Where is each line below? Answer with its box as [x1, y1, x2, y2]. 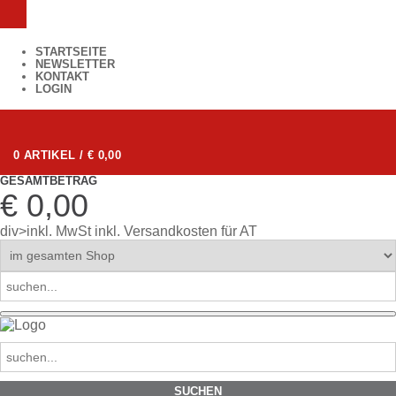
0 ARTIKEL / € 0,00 [13, 148, 122, 162]
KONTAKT [35, 70, 89, 83]
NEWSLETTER [35, 57, 115, 71]
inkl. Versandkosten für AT [95, 224, 257, 239]
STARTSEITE [35, 45, 107, 58]
